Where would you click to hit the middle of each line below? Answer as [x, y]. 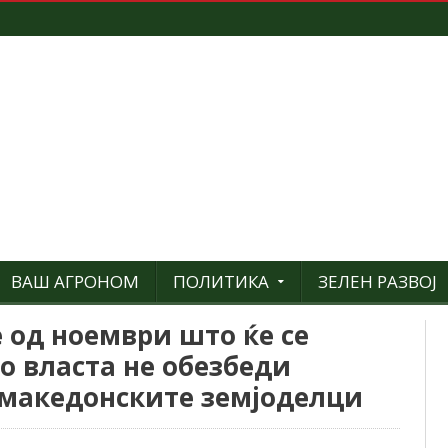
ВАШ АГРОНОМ [75, 281]
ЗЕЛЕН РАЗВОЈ [377, 281]
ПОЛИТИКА [221, 281]
